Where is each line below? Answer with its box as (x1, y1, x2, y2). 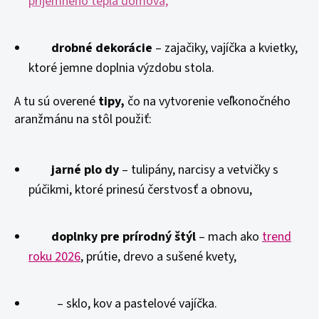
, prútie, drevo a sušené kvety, (80, 248, 236, 266)
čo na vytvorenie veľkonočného (125, 93, 291, 110)
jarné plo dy (51, 161, 119, 179)
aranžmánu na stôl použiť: (14, 110, 152, 128)
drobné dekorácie (51, 39, 152, 57)
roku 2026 (28, 248, 80, 266)
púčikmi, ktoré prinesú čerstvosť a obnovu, (28, 181, 252, 199)
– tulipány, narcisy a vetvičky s (119, 161, 278, 179)
